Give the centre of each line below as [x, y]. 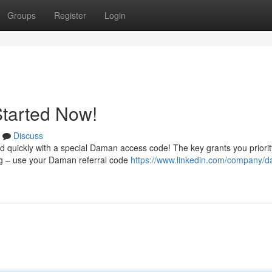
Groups [22, 15]
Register [70, 15]
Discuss [28, 135]
